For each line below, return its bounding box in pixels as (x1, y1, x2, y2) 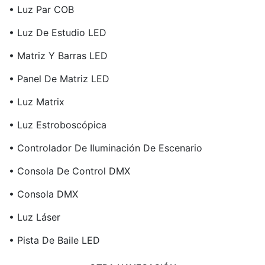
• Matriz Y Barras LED (9, 50, 108, 62)
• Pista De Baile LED (9, 234, 100, 246)
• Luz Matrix (9, 96, 64, 108)
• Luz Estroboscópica (9, 119, 106, 131)
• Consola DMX (9, 188, 78, 200)
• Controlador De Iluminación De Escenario (9, 142, 202, 154)
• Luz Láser (9, 211, 60, 223)
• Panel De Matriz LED (9, 73, 109, 85)
